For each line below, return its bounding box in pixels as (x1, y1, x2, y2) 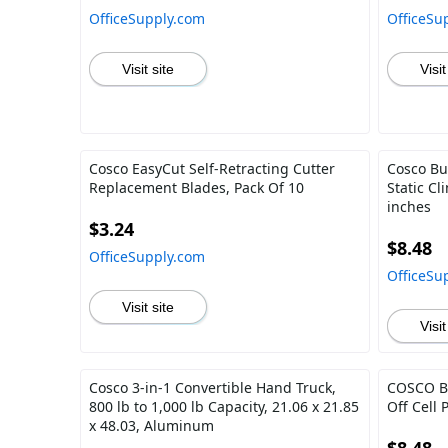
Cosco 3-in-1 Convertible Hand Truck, (89, 378, 336, 397)
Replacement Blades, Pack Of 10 (89, 178, 304, 197)
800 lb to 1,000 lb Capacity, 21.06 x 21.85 (89, 397, 359, 416)
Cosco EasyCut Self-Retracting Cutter (89, 159, 335, 178)
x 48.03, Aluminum (89, 416, 214, 435)
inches (386, 197, 431, 216)
